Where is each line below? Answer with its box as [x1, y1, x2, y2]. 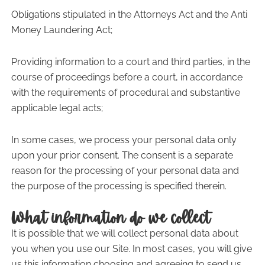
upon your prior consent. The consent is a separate [11, 150, 233, 161]
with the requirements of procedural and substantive [11, 87, 240, 98]
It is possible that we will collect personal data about [11, 228, 238, 239]
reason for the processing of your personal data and [11, 165, 239, 176]
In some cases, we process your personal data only [11, 134, 237, 146]
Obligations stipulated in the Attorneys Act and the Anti [11, 9, 247, 20]
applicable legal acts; [11, 102, 103, 114]
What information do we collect [11, 209, 210, 227]
